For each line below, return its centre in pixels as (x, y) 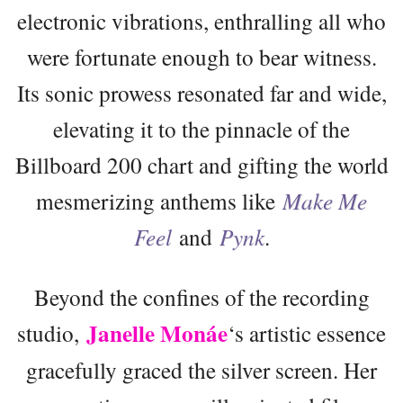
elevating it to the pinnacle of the (201, 128)
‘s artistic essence (307, 332)
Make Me (325, 200)
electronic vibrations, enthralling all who (201, 20)
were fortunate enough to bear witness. (201, 56)
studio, (48, 332)
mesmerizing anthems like (159, 200)
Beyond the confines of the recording (201, 296)
